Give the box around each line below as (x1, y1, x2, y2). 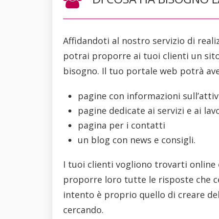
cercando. (63, 203, 104, 216)
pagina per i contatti (77, 119, 165, 131)
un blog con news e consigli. (77, 133, 196, 146)
